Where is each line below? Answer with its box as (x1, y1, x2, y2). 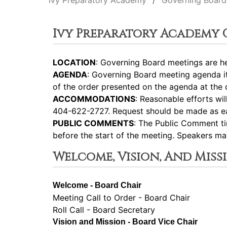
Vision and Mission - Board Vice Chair (53, 217, 198, 226)
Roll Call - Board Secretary (53, 205, 155, 215)
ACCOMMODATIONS (53, 94, 135, 104)
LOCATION (53, 57, 96, 67)
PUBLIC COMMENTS (53, 118, 134, 128)
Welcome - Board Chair (53, 181, 141, 190)
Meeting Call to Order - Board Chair (53, 193, 190, 203)
